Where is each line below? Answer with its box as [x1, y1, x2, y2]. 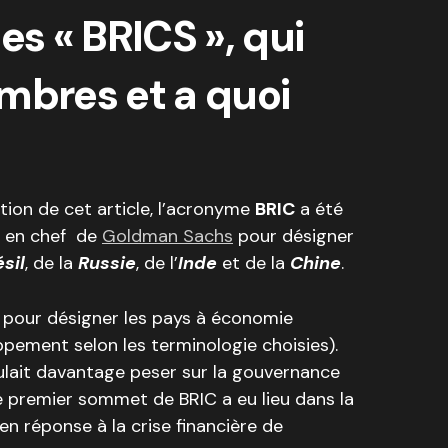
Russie [73, 251, 136, 275]
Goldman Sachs [102, 224, 233, 248]
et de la [217, 251, 290, 275]
